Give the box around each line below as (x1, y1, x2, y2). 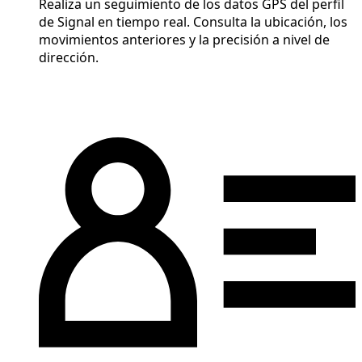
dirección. (39, 48, 99, 66)
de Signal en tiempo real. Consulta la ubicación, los (39, 12, 347, 31)
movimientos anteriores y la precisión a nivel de (39, 30, 330, 48)
